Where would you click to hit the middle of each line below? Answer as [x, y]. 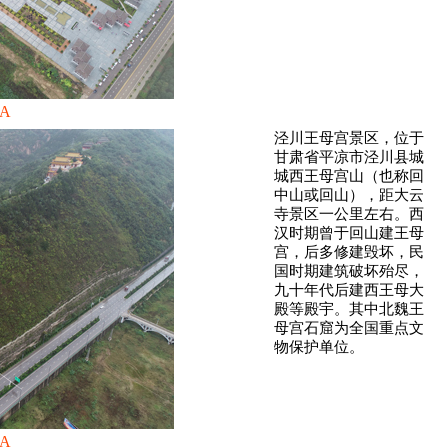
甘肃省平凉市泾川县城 [349, 157]
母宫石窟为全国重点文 [349, 328]
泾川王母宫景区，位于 [349, 138]
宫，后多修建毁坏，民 [349, 252]
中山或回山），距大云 [349, 195]
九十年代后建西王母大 [349, 290]
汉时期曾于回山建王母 [349, 233]
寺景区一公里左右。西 [349, 214]
